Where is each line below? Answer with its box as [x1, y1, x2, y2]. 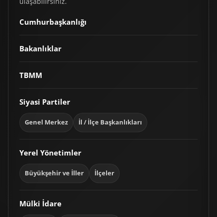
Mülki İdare [19, 198, 62, 208]
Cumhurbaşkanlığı [19, 16, 87, 27]
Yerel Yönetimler [19, 147, 82, 157]
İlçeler [94, 169, 115, 177]
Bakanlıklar [19, 43, 62, 53]
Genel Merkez [25, 118, 68, 126]
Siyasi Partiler [19, 96, 71, 107]
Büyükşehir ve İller [25, 169, 84, 177]
